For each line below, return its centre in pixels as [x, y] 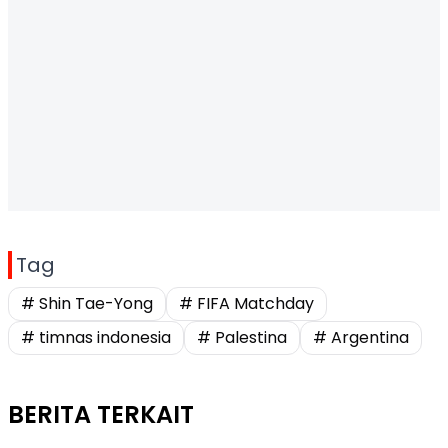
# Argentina [361, 337]
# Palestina [242, 337]
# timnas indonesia [96, 337]
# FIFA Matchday [246, 303]
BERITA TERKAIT [101, 414]
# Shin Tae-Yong [87, 303]
